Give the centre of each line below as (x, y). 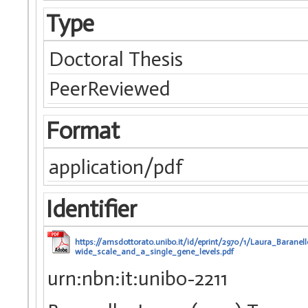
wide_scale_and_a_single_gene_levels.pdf (154, 251)
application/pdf (116, 167)
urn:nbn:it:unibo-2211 (137, 278)
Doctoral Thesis (116, 59)
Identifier (91, 209)
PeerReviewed (110, 89)
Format (82, 131)
